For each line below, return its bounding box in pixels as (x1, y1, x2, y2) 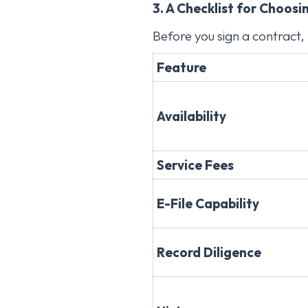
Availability (157, 107, 226, 124)
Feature (157, 58, 206, 76)
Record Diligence (157, 243, 261, 261)
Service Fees (157, 156, 234, 173)
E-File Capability (157, 195, 259, 212)
